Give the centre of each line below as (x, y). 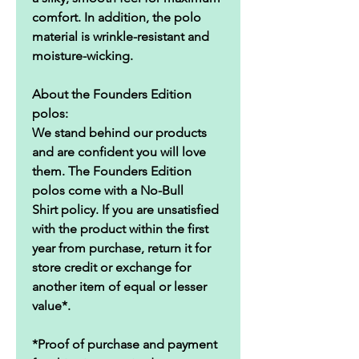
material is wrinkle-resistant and (121, 36)
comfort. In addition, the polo (117, 17)
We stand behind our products (119, 133)
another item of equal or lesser (119, 286)
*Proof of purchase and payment (125, 344)
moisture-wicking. (83, 56)
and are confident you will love (119, 152)
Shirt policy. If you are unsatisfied (125, 210)
